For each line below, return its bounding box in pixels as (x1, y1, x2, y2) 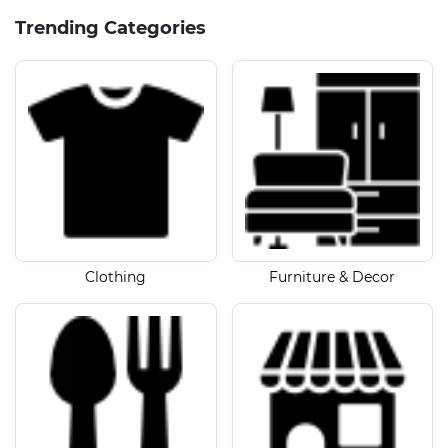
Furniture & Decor (269, 267, 396, 286)
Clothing (85, 267, 147, 286)
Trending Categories (15, 17, 206, 39)
